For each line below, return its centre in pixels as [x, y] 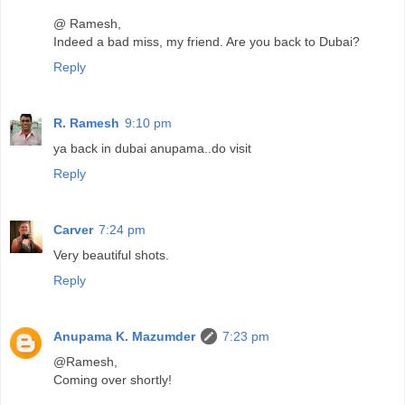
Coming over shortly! [113, 379]
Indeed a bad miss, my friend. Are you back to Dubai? [207, 41]
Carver [73, 229]
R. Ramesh [86, 122]
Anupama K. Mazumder [124, 336]
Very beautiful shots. [111, 254]
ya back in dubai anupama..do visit [152, 148]
